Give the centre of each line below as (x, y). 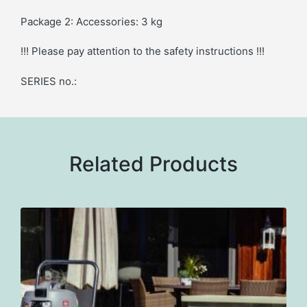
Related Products (153, 164)
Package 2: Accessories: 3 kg (91, 21)
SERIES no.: (49, 81)
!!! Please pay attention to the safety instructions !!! (143, 51)
